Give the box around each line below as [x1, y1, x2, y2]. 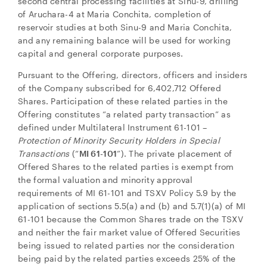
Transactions [18, 148, 70, 159]
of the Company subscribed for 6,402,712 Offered [18, 83, 222, 93]
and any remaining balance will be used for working [18, 35, 231, 45]
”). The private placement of [117, 148, 232, 159]
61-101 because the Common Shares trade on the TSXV [18, 214, 243, 224]
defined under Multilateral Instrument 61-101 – [18, 122, 207, 132]
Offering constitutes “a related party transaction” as [18, 109, 231, 119]
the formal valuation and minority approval [18, 175, 193, 185]
